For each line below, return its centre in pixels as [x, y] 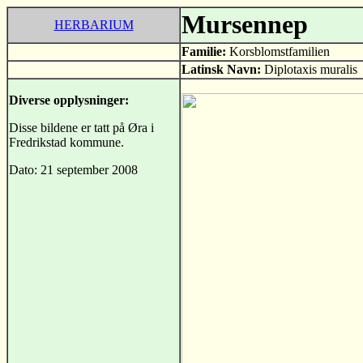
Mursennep [245, 24]
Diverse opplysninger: [69, 100]
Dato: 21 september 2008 [73, 170]
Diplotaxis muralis [311, 69]
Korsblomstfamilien [280, 51]
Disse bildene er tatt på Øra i [81, 128]
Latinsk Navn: [221, 69]
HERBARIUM [94, 25]
